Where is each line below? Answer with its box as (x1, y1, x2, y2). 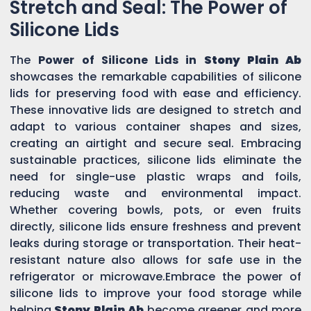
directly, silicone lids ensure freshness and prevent (10, 218, 301, 235)
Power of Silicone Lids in (38, 51, 204, 68)
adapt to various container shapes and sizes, (10, 118, 301, 135)
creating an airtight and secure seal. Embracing (10, 135, 301, 151)
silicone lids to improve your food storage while (10, 285, 301, 301)
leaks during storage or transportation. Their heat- (10, 235, 301, 251)
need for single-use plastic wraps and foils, (10, 168, 301, 185)
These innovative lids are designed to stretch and (10, 101, 301, 118)
